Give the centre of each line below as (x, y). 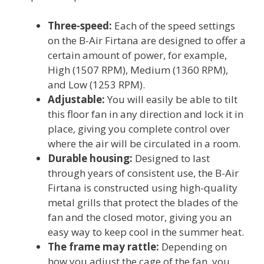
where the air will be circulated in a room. (144, 143)
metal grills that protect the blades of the (143, 202)
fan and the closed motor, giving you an (140, 217)
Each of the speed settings (174, 25)
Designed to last (171, 158)
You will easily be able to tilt (171, 99)
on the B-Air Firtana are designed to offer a (147, 40)
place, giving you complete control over (139, 128)
